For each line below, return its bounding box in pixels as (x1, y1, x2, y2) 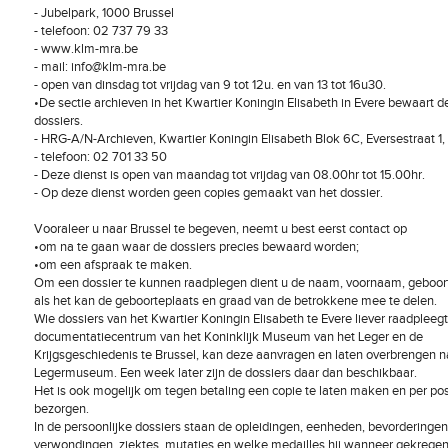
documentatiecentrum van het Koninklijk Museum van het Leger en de (34, 329, 423, 345)
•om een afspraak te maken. (34, 257, 192, 273)
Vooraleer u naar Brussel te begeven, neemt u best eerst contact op (34, 221, 407, 237)
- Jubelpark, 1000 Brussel (34, 5, 174, 21)
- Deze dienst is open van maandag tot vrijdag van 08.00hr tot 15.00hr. (34, 167, 425, 183)
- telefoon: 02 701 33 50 (34, 149, 167, 165)
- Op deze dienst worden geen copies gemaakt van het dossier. (34, 185, 383, 201)
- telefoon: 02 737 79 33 (34, 23, 168, 39)
